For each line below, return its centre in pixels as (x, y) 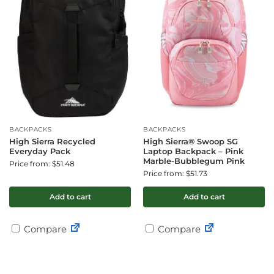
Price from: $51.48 (42, 164)
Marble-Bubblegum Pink (194, 161)
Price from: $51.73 (175, 173)
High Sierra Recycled (52, 141)
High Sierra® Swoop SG (191, 141)
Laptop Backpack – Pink (193, 151)
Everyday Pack (40, 151)
